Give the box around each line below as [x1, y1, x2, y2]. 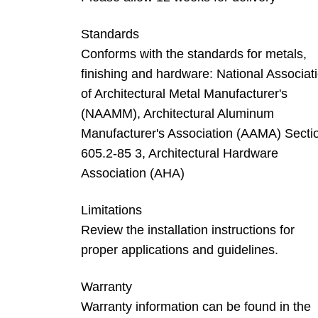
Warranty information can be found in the [81, 300, 311, 314]
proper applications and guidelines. [81, 243, 278, 258]
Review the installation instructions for [81, 223, 295, 238]
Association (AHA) [81, 166, 185, 181]
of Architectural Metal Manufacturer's [81, 87, 287, 102]
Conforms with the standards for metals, [81, 47, 307, 62]
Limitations [81, 203, 142, 218]
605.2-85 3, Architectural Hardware [81, 146, 278, 161]
